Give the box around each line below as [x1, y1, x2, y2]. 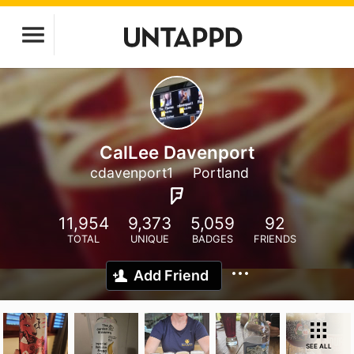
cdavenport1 [89, 164, 173, 181]
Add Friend [134, 267, 209, 284]
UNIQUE [130, 233, 169, 245]
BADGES [191, 233, 233, 245]
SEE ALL [305, 342, 332, 350]
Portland [192, 164, 249, 181]
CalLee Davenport [99, 141, 255, 163]
